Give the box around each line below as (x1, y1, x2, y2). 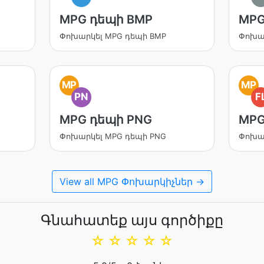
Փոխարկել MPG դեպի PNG (59, 131, 166, 141)
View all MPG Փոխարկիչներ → (60, 176, 204, 187)
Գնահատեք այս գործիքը (41, 212, 223, 229)
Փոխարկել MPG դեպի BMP (59, 31, 166, 41)
